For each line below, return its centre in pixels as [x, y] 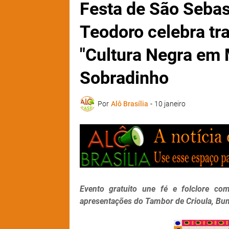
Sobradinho [124, 78]
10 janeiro [170, 104]
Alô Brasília [129, 104]
